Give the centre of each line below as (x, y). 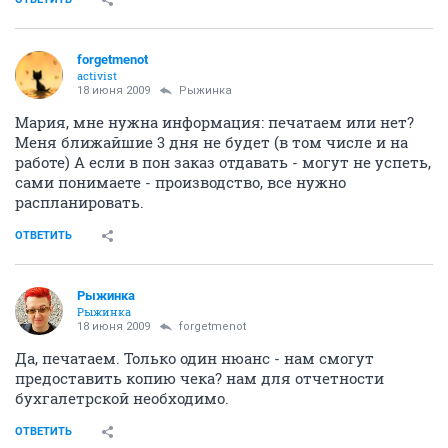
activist (97, 75)
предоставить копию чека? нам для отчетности (199, 377)
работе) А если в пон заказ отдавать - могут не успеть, (223, 161)
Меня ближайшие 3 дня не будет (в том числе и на (211, 141)
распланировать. (79, 201)
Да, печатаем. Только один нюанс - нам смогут (194, 357)
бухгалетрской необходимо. (122, 397)
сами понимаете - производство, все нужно (180, 181)
